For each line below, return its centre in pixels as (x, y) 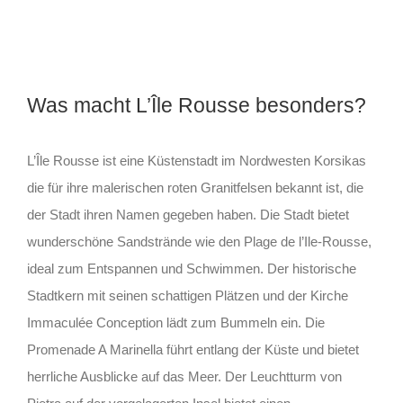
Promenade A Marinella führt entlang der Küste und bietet (193, 349)
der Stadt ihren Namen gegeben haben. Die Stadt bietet (188, 214)
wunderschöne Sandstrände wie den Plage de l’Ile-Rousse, (199, 241)
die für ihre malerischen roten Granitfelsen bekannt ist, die (195, 187)
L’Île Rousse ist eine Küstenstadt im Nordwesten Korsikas (196, 160)
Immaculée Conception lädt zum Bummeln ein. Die (175, 322)
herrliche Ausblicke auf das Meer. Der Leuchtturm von (184, 376)
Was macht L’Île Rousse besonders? (196, 106)
